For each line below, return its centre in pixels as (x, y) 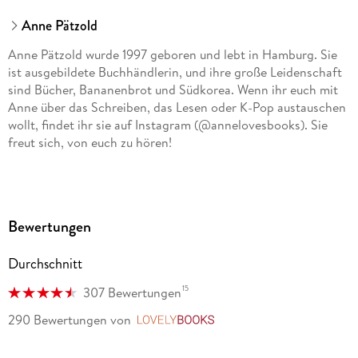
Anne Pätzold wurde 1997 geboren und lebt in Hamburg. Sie (172, 55)
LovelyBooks (255, 321)
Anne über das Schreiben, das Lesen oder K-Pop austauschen (177, 107)
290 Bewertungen (57, 320)
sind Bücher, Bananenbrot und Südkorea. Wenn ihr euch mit (173, 90)
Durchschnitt (45, 264)
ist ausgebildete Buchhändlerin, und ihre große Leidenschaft (175, 72)
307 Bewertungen (132, 293)
